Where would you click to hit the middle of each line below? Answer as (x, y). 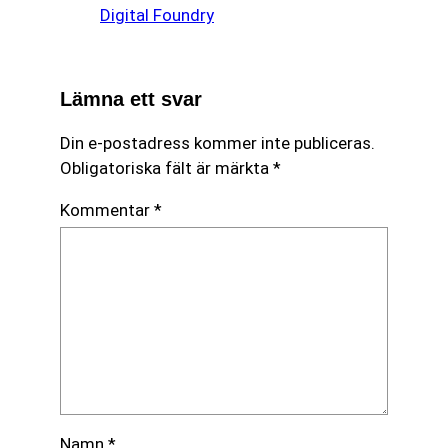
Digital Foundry (157, 14)
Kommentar (107, 209)
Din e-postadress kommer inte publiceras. (217, 142)
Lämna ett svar (131, 98)
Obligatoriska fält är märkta (166, 167)
